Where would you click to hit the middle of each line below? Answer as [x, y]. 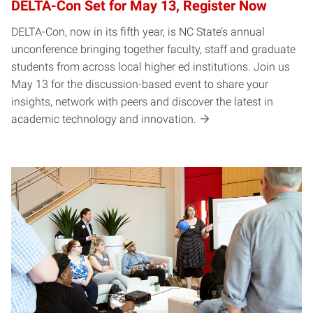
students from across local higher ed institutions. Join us [151, 67]
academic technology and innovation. [104, 119]
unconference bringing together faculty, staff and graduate [153, 50]
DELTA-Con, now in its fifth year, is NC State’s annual [138, 32]
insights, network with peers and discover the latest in [142, 102]
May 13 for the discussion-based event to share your [140, 85]
